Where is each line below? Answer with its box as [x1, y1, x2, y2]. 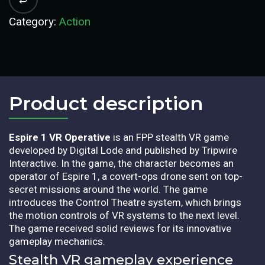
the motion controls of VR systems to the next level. [9, 209, 240, 221]
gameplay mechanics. [9, 235, 105, 247]
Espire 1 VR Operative [9, 131, 111, 143]
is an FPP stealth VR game [111, 131, 229, 143]
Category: [9, 14, 59, 28]
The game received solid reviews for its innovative [9, 222, 231, 234]
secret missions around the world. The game [9, 183, 208, 195]
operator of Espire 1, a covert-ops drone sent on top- [9, 170, 243, 182]
